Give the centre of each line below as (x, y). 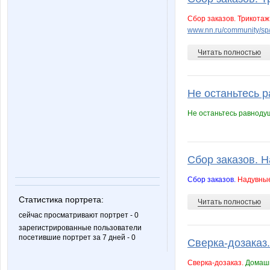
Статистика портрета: (61, 199)
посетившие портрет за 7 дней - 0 (77, 237)
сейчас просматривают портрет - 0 (79, 215)
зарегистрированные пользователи (80, 228)
